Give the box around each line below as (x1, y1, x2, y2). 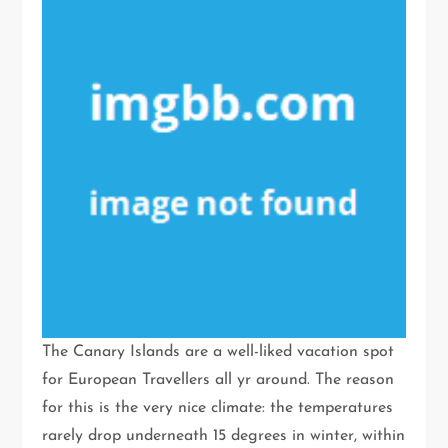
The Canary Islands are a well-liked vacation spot (42, 343, 395, 360)
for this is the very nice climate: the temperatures (42, 399, 394, 416)
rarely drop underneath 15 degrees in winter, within (42, 427, 406, 444)
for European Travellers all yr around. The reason (42, 371, 395, 388)
